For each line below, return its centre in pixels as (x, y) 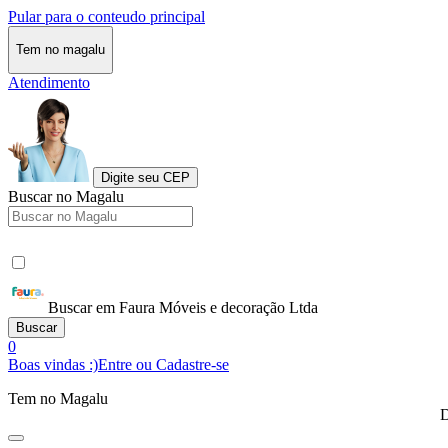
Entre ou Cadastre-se (163, 364)
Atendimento (49, 82)
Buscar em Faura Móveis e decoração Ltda (183, 307)
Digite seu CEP (145, 177)
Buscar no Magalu (66, 196)
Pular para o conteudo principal (106, 16)
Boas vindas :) (53, 364)
